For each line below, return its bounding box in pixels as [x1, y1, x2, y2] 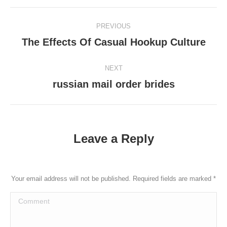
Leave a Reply [73, 132, 154, 145]
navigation [10, 30, 96, 50]
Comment [10, 195, 43, 203]
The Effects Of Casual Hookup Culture [21, 36, 206, 48]
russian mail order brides [52, 79, 175, 90]
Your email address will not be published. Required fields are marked [11, 175, 213, 182]
